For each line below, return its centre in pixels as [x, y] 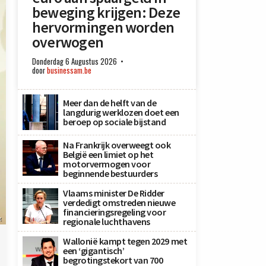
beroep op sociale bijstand [115, 122]
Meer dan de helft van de [110, 103]
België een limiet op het [108, 154]
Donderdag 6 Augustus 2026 [75, 61]
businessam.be [69, 70]
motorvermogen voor [107, 164]
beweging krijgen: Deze [106, 12]
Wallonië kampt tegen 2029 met [125, 241]
